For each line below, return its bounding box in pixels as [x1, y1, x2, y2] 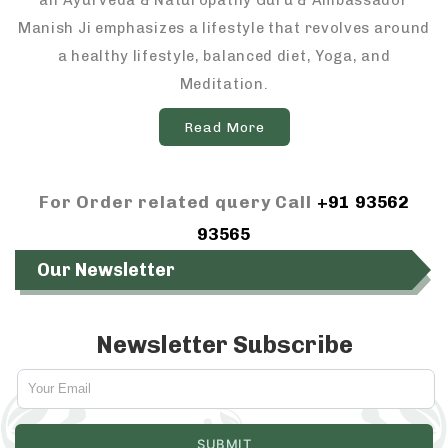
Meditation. [179, 75, 269, 94]
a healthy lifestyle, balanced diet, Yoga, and [57, 47, 391, 66]
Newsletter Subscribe [95, 330, 353, 360]
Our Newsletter [37, 259, 175, 282]
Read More [183, 119, 265, 136]
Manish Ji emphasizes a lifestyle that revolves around [17, 19, 431, 38]
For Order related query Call [38, 192, 317, 213]
